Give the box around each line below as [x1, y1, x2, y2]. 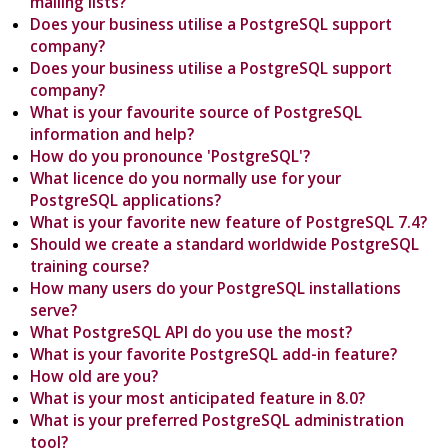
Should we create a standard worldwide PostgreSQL [30, 234, 420, 255]
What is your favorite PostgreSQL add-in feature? [30, 344, 398, 365]
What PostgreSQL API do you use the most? [30, 322, 353, 343]
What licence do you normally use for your [30, 168, 342, 189]
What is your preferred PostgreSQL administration [30, 410, 405, 431]
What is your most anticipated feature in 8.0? [30, 388, 366, 409]
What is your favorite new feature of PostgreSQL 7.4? [30, 212, 428, 233]
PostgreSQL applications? [30, 190, 222, 211]
